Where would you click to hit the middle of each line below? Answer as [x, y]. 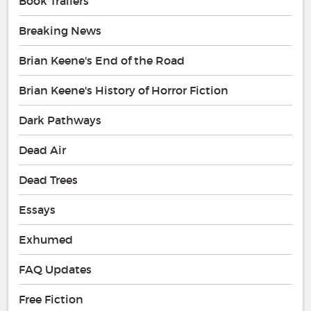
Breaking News [60, 31]
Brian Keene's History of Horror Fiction [124, 91]
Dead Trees [48, 180]
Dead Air [42, 150]
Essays [37, 210]
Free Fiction [51, 300]
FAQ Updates [55, 270]
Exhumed [46, 240]
